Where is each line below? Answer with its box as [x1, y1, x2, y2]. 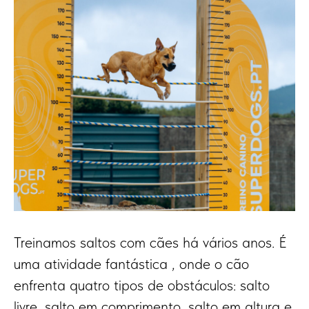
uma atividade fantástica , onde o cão [14, 255, 249, 273]
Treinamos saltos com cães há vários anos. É [14, 233, 287, 252]
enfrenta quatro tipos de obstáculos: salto [14, 276, 270, 295]
